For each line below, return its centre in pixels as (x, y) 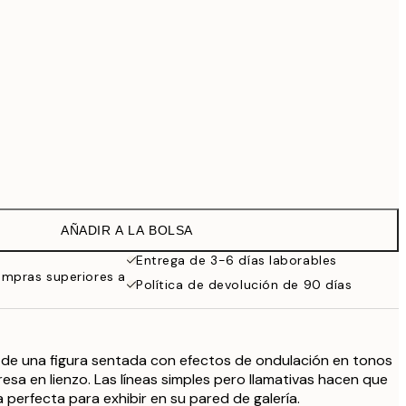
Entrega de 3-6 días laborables (237, 260)
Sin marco (134, 171)
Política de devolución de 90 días (244, 285)
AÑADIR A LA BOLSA (127, 230)
